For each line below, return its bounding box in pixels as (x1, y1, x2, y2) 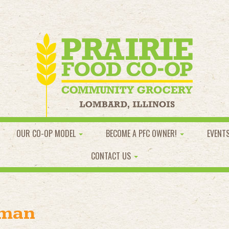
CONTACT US (91, 150, 133, 162)
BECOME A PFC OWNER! (106, 127, 179, 140)
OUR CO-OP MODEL (16, 127, 78, 140)
